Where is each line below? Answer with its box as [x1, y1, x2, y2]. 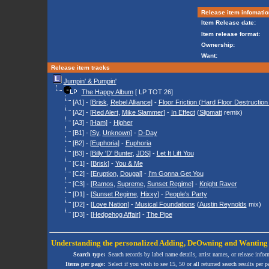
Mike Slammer [121, 109, 163, 116]
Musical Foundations [134, 201, 195, 208]
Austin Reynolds [199, 201, 247, 208]
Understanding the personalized [50, 238, 159, 247]
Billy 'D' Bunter [91, 150, 133, 157]
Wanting [238, 238, 268, 247]
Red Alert [91, 109, 118, 116]
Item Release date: [199, 19, 256, 26]
